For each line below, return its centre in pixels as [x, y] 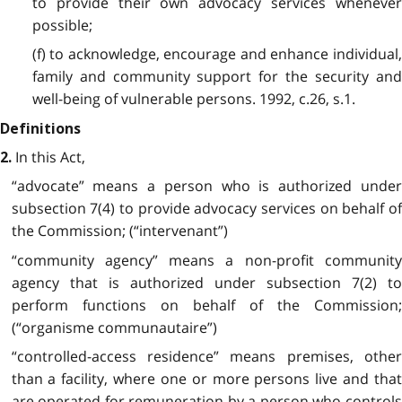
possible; [62, 25]
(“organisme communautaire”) [114, 327]
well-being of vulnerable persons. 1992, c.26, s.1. [193, 99]
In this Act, [48, 157]
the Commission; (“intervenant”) [119, 231]
